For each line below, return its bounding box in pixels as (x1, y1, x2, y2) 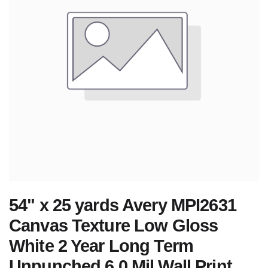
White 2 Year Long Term (9, 236, 193, 255)
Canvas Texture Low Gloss (9, 216, 218, 235)
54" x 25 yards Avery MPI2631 (9, 196, 236, 215)
